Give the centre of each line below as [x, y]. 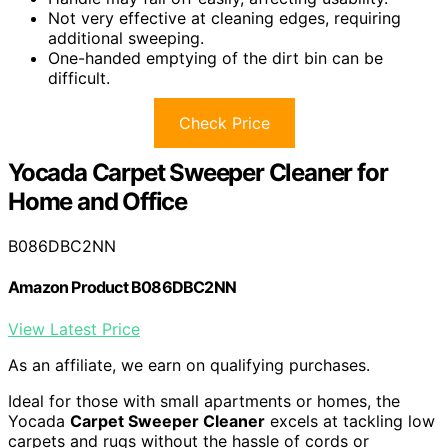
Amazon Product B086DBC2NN [122, 287]
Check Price [224, 123]
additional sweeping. [126, 38]
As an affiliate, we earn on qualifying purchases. [189, 364]
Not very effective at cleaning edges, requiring [224, 18]
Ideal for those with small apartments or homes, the [204, 400]
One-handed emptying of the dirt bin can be [215, 58]
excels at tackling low [350, 420]
